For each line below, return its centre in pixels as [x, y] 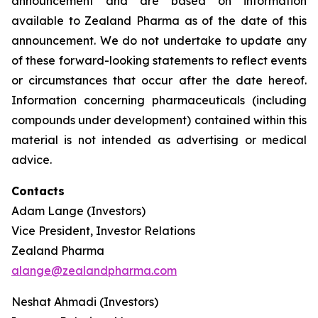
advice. [32, 160]
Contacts [38, 191]
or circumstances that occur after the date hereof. [159, 80]
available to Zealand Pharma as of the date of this [159, 21]
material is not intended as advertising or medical [159, 140]
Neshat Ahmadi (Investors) [85, 302]
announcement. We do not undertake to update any [159, 40]
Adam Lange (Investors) [78, 211]
